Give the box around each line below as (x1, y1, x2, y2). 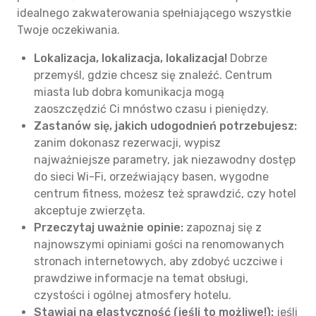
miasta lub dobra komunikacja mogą (34, 85, 224, 99)
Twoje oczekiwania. (17, 23, 120, 37)
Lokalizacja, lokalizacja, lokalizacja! (34, 51, 227, 65)
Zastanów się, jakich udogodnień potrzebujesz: (34, 119, 297, 133)
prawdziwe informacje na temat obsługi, (34, 272, 248, 285)
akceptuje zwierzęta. (34, 204, 145, 217)
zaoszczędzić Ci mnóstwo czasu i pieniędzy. (34, 102, 269, 116)
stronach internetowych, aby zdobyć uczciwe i (34, 255, 283, 268)
